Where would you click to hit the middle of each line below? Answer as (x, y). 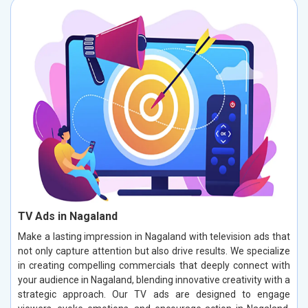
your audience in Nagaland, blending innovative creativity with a (154, 279)
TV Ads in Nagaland (68, 216)
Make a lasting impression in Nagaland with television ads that (154, 236)
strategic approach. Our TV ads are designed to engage (154, 294)
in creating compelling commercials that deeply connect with (154, 265)
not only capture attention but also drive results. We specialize (154, 251)
